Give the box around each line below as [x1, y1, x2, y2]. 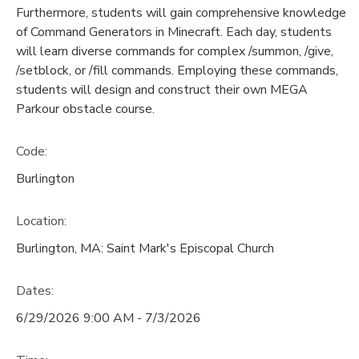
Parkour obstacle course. [16, 100, 155, 119]
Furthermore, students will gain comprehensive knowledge [16, 4, 346, 22]
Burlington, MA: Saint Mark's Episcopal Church [16, 239, 274, 257]
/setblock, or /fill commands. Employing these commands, [16, 62, 338, 80]
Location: [16, 212, 67, 230]
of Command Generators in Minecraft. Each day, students [16, 23, 332, 42]
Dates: [16, 281, 54, 300]
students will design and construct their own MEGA [16, 81, 308, 99]
